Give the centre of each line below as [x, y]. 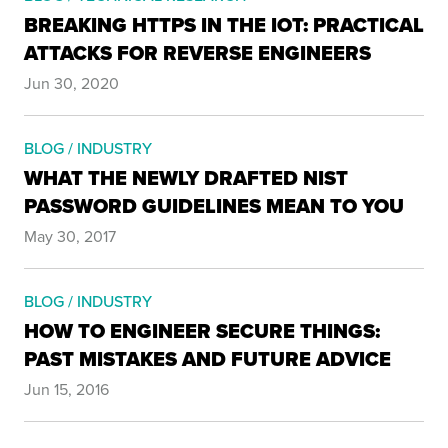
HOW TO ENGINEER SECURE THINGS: [202, 331]
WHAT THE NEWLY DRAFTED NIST [186, 178]
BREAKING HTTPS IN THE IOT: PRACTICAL [224, 25]
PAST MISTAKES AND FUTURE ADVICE [207, 359]
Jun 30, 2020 [71, 83]
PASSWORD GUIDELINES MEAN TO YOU [214, 206]
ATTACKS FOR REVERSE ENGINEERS [197, 53]
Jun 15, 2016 [66, 389]
